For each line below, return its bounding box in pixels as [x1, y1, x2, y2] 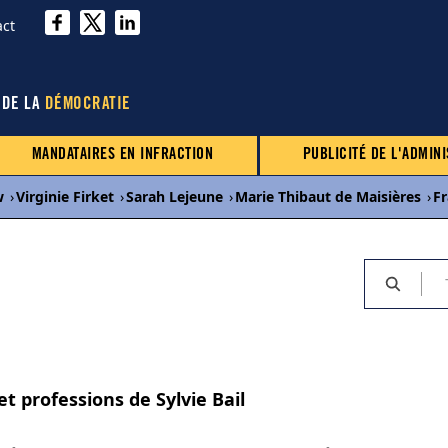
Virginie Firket [16, 187, 114, 206]
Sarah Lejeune [126, 187, 223, 206]
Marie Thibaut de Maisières [235, 187, 421, 206]
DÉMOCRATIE [44, 97, 131, 114]
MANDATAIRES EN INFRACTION [31, 147, 214, 163]
